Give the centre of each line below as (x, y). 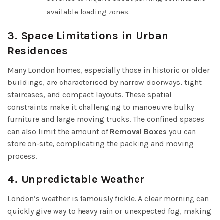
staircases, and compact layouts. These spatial (90, 94)
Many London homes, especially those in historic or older (109, 70)
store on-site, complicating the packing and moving (100, 143)
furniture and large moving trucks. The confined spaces (106, 119)
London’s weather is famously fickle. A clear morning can (108, 198)
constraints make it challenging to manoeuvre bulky (101, 107)
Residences (38, 50)
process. (22, 156)
